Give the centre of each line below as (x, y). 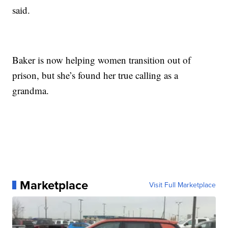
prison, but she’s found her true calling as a (95, 75)
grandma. (31, 90)
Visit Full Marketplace (182, 185)
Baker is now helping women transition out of (102, 60)
